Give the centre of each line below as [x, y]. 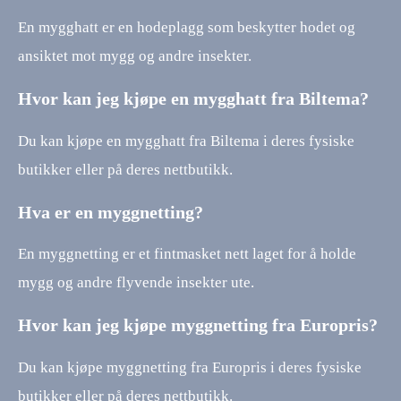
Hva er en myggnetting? [111, 212]
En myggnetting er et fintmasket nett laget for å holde [187, 254]
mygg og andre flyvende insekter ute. [136, 283]
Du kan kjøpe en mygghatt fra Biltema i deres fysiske [186, 141]
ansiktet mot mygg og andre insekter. [135, 55]
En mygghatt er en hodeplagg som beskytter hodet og [187, 27]
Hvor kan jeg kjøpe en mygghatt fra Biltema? [193, 98]
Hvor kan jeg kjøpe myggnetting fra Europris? [198, 325]
